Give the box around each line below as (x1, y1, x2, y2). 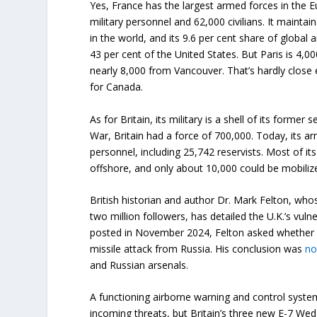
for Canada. (90, 80, 144, 94)
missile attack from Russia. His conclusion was (90, 242, 306, 256)
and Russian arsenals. (90, 258, 189, 272)
